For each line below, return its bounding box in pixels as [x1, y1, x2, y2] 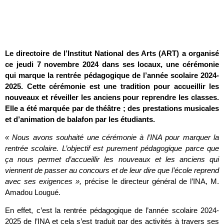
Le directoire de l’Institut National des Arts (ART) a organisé [5, 48, 219, 57]
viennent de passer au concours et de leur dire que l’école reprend [5, 166, 219, 175]
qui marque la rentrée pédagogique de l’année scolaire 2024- [5, 70, 219, 79]
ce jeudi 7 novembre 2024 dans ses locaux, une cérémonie [5, 59, 219, 68]
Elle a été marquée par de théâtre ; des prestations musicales [5, 103, 219, 112]
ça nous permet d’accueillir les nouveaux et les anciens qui [5, 155, 219, 164]
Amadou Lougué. [5, 188, 60, 197]
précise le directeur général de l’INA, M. [81, 177, 219, 186]
